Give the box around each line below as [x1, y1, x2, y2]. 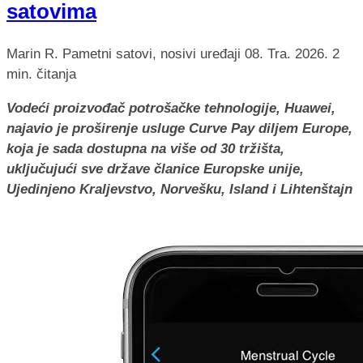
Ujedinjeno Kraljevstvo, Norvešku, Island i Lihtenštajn [6, 181, 352, 198]
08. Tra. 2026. [245, 46, 332, 62]
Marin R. [6, 46, 58, 62]
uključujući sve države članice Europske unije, [6, 161, 304, 177]
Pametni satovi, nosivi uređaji [62, 46, 245, 62]
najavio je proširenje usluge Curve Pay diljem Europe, [6, 121, 352, 137]
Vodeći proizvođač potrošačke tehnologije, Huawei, [6, 100, 335, 117]
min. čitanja [6, 66, 76, 83]
